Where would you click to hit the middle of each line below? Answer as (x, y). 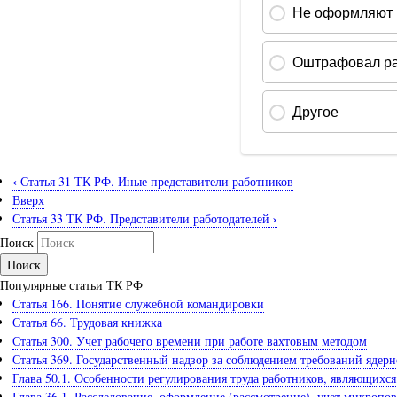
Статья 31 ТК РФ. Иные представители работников (155, 182)
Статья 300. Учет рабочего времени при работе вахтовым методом (190, 340)
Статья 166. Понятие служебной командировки (138, 303)
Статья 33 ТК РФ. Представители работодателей (143, 219)
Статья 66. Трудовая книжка (87, 322)
